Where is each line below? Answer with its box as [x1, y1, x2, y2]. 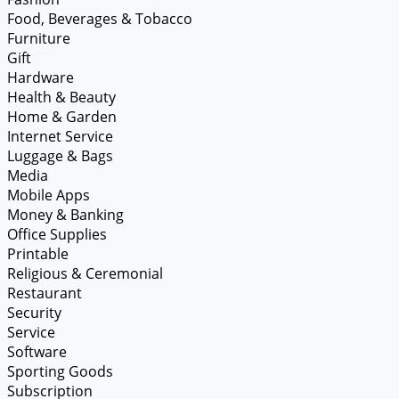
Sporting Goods [7, 361, 113, 381]
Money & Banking [7, 204, 124, 224]
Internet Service [7, 126, 113, 146]
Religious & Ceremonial [7, 263, 163, 283]
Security [7, 302, 61, 322]
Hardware [7, 67, 74, 87]
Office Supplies [7, 224, 107, 244]
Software [7, 341, 67, 362]
